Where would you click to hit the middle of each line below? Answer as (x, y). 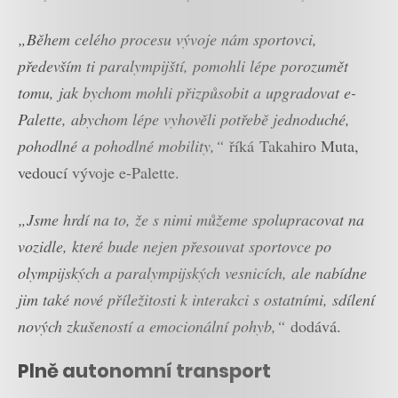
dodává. (313, 326)
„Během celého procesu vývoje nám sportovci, (167, 40)
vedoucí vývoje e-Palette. (99, 173)
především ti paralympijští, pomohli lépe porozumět (183, 66)
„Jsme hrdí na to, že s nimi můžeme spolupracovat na (191, 219)
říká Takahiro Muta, (291, 146)
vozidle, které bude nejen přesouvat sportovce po (175, 246)
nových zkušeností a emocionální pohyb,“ (151, 326)
